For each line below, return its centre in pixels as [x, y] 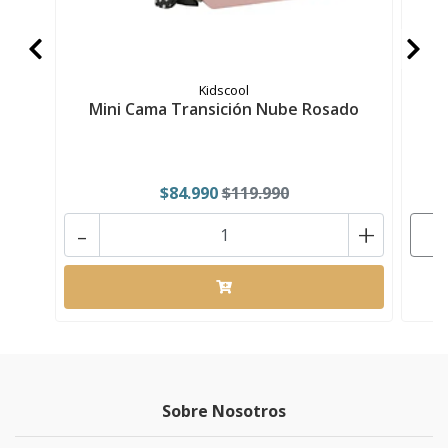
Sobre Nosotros [224, 411]
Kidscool [224, 90]
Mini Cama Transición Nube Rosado [224, 109]
